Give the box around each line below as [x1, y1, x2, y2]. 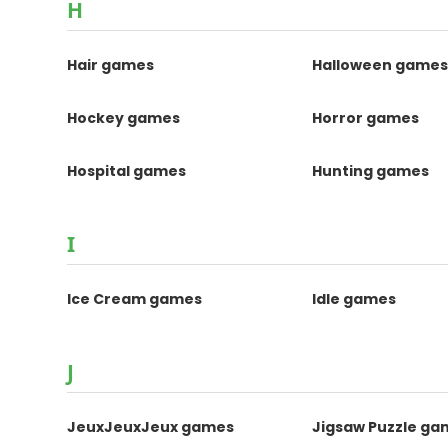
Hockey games [67, 108, 181, 128]
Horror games [312, 108, 420, 128]
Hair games [67, 55, 155, 75]
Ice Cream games [67, 289, 203, 309]
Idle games [312, 289, 397, 309]
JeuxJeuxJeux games [67, 417, 235, 437]
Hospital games [67, 161, 187, 181]
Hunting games [312, 161, 430, 181]
